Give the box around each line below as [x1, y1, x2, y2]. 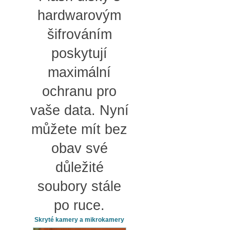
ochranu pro [42, 84, 117, 99]
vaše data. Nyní [30, 103, 129, 118]
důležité [55, 160, 104, 175]
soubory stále [37, 179, 121, 194]
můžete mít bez [31, 122, 127, 137]
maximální [48, 65, 111, 80]
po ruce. [54, 198, 105, 213]
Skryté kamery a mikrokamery [34, 216, 124, 223]
